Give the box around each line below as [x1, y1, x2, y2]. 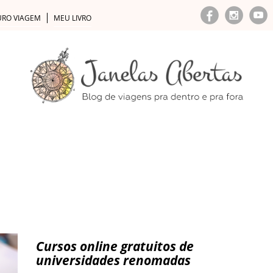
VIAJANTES [116, 136, 163, 150]
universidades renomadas [36, 252, 191, 269]
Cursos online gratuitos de [36, 238, 194, 255]
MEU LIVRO [54, 13, 91, 23]
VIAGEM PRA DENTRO [5, 136, 104, 150]
